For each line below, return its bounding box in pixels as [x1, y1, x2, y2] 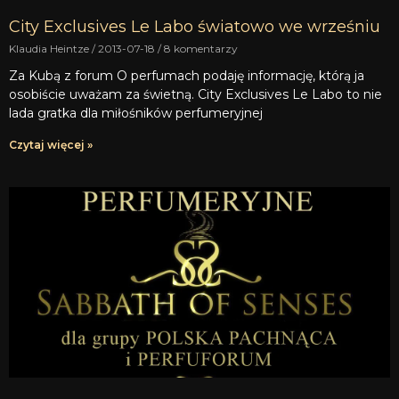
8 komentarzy [161, 42, 238, 56]
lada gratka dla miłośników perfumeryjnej [9, 105, 263, 122]
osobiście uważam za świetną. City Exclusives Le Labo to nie [9, 86, 382, 103]
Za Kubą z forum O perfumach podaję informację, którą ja [9, 68, 364, 85]
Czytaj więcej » [9, 138, 93, 152]
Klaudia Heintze [9, 42, 92, 56]
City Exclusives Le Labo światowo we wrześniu [9, 17, 380, 37]
